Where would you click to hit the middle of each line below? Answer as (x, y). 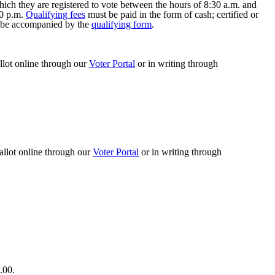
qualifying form (122, 24)
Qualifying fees (56, 14)
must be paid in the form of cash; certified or (172, 14)
